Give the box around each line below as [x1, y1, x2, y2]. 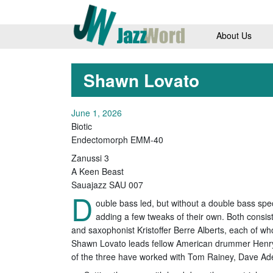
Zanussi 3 [71, 151, 109, 164]
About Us [216, 29, 252, 41]
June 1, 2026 [71, 106, 122, 119]
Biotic [71, 119, 92, 132]
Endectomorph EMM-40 [71, 133, 163, 146]
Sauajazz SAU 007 [71, 178, 143, 191]
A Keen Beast [71, 165, 124, 177]
